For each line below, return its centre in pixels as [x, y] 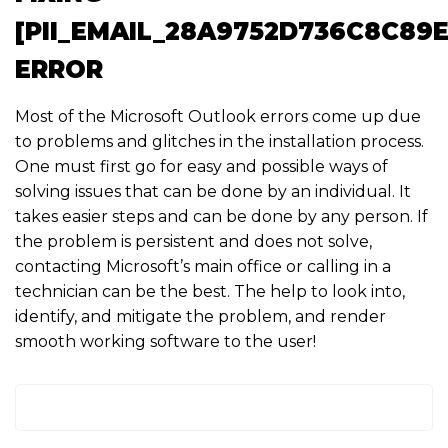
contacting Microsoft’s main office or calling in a [203, 267]
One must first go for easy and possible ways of [201, 167]
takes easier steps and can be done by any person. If [221, 217]
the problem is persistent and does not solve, [193, 242]
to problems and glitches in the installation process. [219, 142]
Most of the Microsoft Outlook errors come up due [218, 117]
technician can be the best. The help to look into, [210, 292]
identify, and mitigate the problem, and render [200, 317]
